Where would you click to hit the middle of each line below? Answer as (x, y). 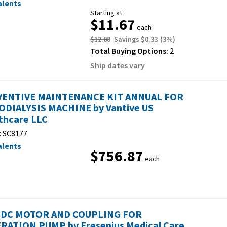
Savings (127, 39)
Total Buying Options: (130, 51)
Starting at (106, 13)
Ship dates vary (118, 65)
